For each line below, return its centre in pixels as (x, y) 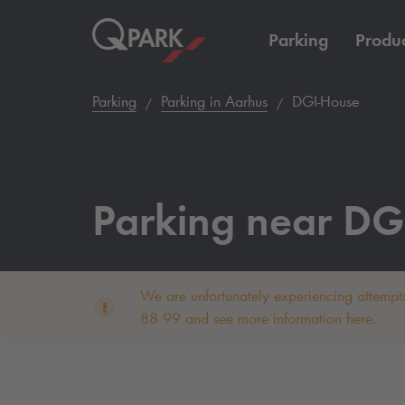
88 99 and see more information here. (258, 318)
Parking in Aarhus (214, 101)
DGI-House (323, 101)
